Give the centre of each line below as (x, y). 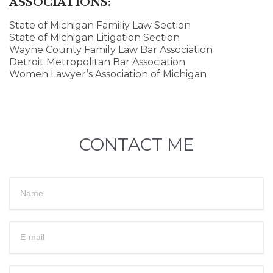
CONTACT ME (136, 145)
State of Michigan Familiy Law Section (100, 26)
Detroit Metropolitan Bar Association (97, 62)
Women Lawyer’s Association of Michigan (108, 74)
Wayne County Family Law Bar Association (111, 50)
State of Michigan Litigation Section (94, 38)
